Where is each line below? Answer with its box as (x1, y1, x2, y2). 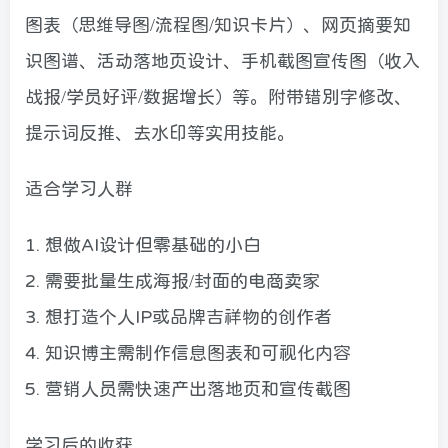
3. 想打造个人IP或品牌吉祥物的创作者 (25, 307, 332, 326)
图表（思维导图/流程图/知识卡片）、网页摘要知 (25, 15, 411, 34)
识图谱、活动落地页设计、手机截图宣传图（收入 (25, 51, 420, 70)
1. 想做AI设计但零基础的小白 (25, 235, 261, 254)
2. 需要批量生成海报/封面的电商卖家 (25, 271, 320, 290)
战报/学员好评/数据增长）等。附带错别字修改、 (25, 87, 412, 106)
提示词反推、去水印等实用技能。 (25, 123, 295, 142)
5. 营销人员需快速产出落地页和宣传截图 (25, 379, 351, 398)
